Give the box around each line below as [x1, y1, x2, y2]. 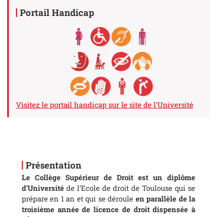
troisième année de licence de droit [22, 204, 150, 214]
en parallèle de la [135, 193, 196, 203]
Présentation [25, 159, 81, 171]
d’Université [22, 183, 64, 193]
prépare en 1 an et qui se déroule [22, 193, 136, 203]
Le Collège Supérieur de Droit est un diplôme [22, 172, 195, 182]
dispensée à [153, 204, 196, 214]
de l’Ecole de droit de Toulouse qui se [64, 183, 195, 193]
